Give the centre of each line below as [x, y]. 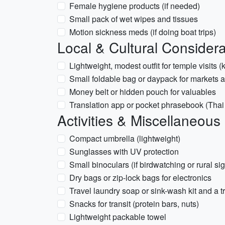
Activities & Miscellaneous [139, 120]
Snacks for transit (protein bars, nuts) [134, 204]
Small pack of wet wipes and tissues [134, 19]
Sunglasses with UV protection [124, 151]
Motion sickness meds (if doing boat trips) [143, 32]
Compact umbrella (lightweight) [125, 138]
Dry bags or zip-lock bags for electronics [140, 178]
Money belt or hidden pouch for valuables [143, 92]
